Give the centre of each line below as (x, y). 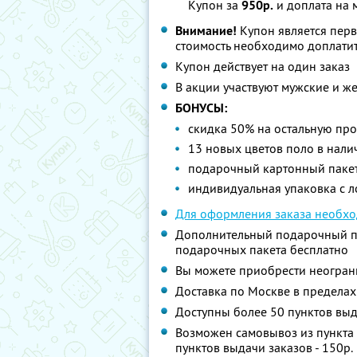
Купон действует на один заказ (263, 66)
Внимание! (206, 31)
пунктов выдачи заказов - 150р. (264, 347)
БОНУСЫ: (201, 108)
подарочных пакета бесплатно (262, 249)
